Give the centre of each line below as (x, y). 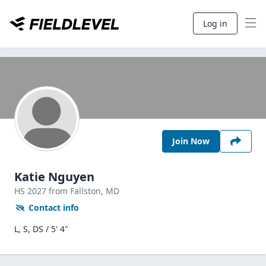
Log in (215, 23)
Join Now (191, 141)
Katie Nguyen (54, 177)
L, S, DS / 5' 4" (41, 229)
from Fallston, (77, 191)
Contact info (54, 208)
